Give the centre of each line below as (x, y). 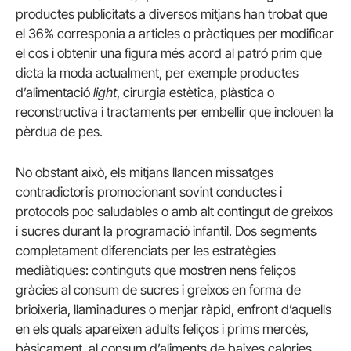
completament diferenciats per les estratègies (146, 250)
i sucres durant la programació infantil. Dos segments (166, 231)
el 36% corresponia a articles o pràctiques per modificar (175, 34)
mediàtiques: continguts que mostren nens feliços (156, 270)
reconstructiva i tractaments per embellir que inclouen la (175, 112)
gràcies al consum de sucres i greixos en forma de (158, 289)
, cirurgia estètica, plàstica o (195, 93)
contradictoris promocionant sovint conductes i (149, 192)
